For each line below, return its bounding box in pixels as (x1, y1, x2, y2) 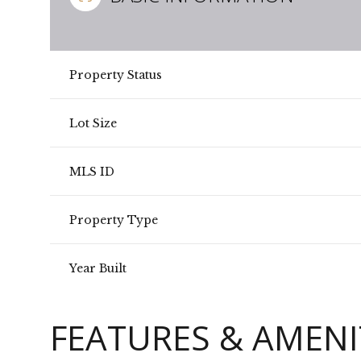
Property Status (69, 67, 162, 82)
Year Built (69, 260, 127, 276)
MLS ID (69, 164, 114, 179)
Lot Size (69, 115, 117, 131)
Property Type (69, 212, 158, 227)
